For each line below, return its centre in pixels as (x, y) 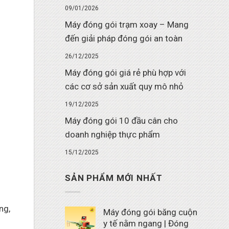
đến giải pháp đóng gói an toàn (124, 38)
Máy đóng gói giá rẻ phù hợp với (125, 72)
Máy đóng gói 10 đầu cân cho (121, 120)
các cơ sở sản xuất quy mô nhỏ (124, 86)
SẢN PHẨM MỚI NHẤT (114, 178)
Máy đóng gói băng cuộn (150, 212)
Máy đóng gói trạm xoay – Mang (127, 24)
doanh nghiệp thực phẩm (112, 134)
